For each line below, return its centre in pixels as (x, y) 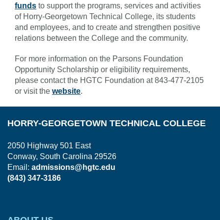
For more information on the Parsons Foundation (99, 58)
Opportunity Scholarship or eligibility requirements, (102, 69)
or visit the (33, 91)
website (66, 91)
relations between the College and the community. (103, 38)
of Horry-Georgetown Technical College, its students (105, 16)
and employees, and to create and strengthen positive (108, 27)
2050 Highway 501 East (49, 145)
